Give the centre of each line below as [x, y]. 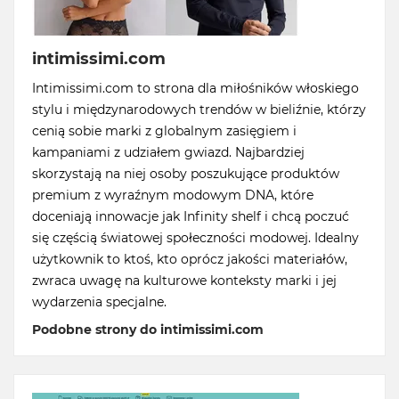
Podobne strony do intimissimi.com [148, 330]
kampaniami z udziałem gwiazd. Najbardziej [168, 153]
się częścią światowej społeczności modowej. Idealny [195, 238]
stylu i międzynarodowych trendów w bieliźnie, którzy [199, 110]
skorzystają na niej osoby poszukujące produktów [186, 174]
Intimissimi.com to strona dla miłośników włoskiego [195, 89]
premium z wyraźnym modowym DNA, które [173, 195]
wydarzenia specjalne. [99, 302]
